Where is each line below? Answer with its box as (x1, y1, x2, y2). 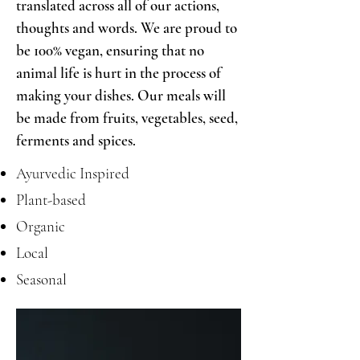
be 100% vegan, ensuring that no (16, 41, 204, 59)
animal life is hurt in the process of (16, 63, 221, 82)
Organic (16, 217, 65, 235)
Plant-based (16, 190, 86, 209)
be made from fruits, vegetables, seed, (16, 108, 238, 127)
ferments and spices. (16, 131, 136, 149)
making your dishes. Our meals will (16, 86, 226, 104)
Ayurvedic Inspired (16, 164, 129, 182)
